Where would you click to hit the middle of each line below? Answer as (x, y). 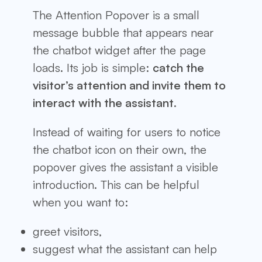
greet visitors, (67, 231)
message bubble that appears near (123, 32)
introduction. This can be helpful (116, 184)
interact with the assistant (103, 102)
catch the (178, 67)
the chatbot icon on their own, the (120, 149)
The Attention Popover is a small (116, 15)
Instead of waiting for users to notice (127, 132)
